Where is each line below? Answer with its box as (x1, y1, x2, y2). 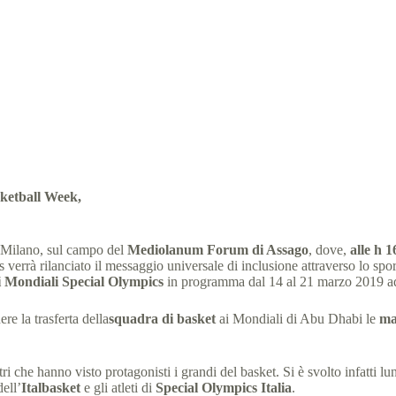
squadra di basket (109, 311, 216, 326)
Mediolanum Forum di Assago (127, 242, 308, 257)
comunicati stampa (215, 76, 319, 91)
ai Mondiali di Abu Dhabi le (216, 311, 379, 326)
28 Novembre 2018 (69, 76, 179, 91)
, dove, (308, 242, 350, 257)
